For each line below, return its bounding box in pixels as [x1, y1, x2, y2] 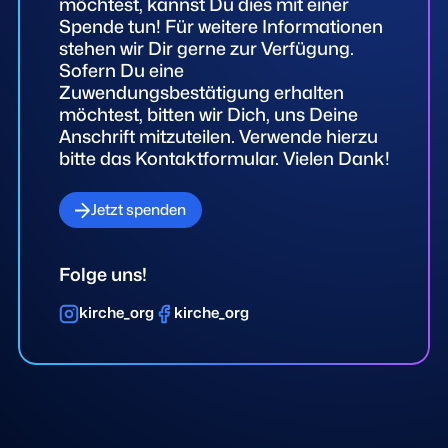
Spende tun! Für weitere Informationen [58, 15, 383, 37]
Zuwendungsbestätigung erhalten [58, 81, 344, 103]
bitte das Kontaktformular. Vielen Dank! [58, 147, 390, 169]
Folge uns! [58, 264, 147, 286]
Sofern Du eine [58, 59, 184, 81]
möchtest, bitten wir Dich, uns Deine [58, 103, 358, 125]
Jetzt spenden [91, 201, 187, 220]
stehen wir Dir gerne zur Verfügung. [58, 37, 354, 59]
